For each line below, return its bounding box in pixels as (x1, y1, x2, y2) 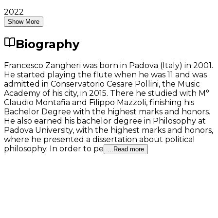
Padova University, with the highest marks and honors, (4, 125, 213, 135)
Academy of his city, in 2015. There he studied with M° (4, 88, 209, 98)
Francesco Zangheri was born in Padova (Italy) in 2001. (4, 60, 213, 70)
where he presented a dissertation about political (4, 134, 195, 144)
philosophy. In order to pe (4, 144, 104, 153)
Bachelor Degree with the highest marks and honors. (4, 107, 210, 116)
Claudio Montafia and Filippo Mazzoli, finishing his (4, 97, 194, 107)
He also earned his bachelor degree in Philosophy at (4, 116, 206, 126)
